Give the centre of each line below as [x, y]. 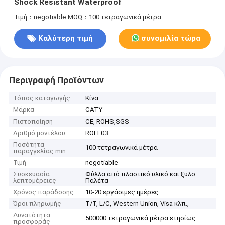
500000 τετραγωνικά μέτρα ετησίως [141, 218]
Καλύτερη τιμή [66, 38]
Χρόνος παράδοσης [44, 192]
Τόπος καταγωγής [42, 98]
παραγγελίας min [40, 151]
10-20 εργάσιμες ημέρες [122, 192]
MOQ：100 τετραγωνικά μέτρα [114, 17]
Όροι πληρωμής [37, 204]
